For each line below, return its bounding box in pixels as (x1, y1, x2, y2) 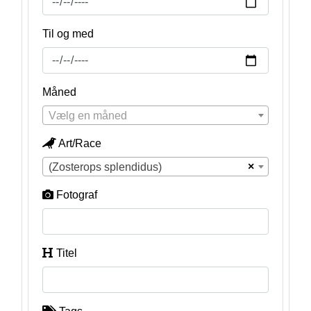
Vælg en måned (48, 110, 127, 121)
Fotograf (56, 189, 97, 201)
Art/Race (58, 137, 101, 149)
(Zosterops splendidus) (48, 161, 162, 173)
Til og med (42, 28, 94, 40)
